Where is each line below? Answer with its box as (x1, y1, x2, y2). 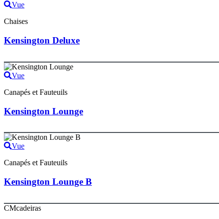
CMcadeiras (4, 203, 41, 212)
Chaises (4, 17, 28, 26)
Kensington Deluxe (4, 35, 80, 46)
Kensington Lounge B (4, 176, 92, 187)
